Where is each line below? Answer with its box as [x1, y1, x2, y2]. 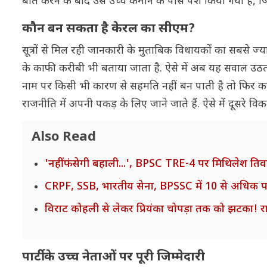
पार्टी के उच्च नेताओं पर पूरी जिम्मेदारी [22, 249, 205, 266]
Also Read [32, 128, 96, 146]
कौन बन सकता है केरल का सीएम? [22, 20, 195, 38]
